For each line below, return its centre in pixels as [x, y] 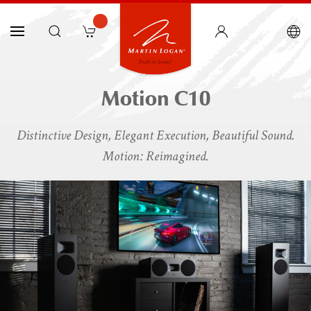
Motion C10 [155, 99]
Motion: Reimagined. [155, 156]
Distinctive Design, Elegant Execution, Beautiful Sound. [155, 135]
